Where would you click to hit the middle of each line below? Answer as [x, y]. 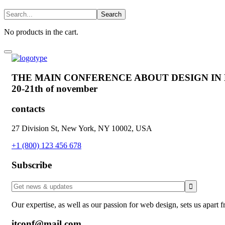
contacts [28, 109]
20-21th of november [54, 88]
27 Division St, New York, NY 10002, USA [82, 129]
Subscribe [32, 165]
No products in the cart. [41, 32]
